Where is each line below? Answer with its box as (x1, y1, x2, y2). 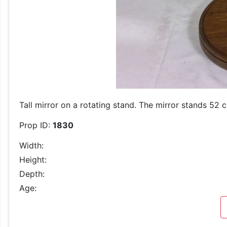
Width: (19, 140, 44, 150)
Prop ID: (19, 120, 53, 130)
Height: (19, 155, 47, 165)
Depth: (19, 169, 45, 179)
